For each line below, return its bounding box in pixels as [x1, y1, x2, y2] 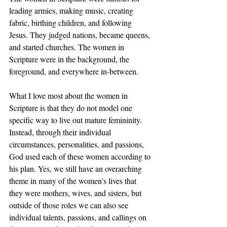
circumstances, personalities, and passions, [9, 139, 146, 149]
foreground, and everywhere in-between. [9, 66, 138, 77]
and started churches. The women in [9, 42, 126, 52]
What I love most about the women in [9, 90, 130, 101]
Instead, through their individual [9, 127, 113, 137]
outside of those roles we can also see [9, 200, 130, 210]
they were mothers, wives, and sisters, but [9, 187, 143, 198]
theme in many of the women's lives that [9, 175, 138, 186]
